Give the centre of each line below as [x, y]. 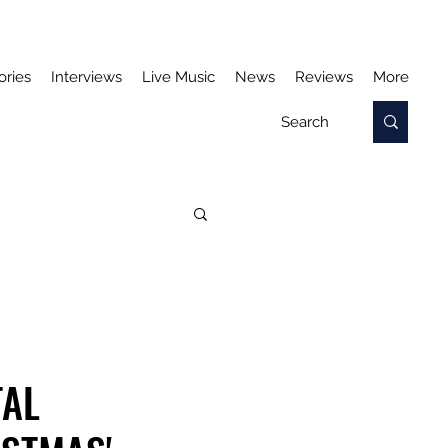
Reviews [324, 77]
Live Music [178, 77]
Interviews [86, 77]
